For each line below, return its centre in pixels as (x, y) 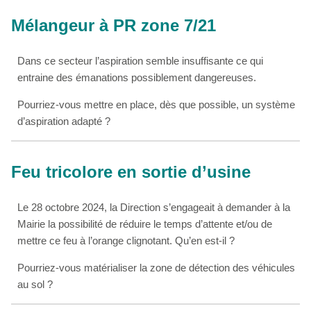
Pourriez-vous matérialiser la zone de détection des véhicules (157, 267)
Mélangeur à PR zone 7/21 (114, 26)
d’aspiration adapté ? (64, 121)
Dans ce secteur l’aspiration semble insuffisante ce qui (141, 60)
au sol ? (35, 284)
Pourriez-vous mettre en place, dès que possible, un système (157, 104)
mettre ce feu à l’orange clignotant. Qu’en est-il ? (126, 240)
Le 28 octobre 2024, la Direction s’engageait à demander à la (154, 207)
